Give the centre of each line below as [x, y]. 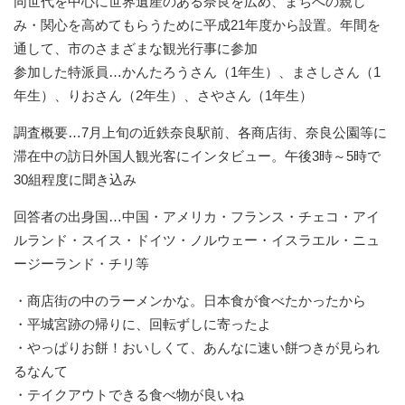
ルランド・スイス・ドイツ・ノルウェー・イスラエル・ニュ [197, 240]
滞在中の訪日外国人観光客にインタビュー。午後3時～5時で [197, 155]
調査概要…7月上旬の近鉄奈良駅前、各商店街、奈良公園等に [200, 132]
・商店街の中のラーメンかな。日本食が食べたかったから [190, 300]
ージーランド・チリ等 [81, 263]
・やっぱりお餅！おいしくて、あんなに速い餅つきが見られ [197, 347]
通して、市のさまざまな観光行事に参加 [136, 48]
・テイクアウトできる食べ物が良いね [129, 394]
